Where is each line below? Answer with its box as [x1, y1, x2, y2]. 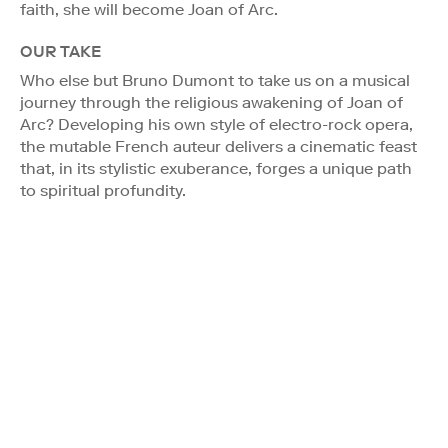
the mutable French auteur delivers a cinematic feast [20, 136, 417, 156]
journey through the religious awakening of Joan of [20, 92, 403, 112]
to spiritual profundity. [20, 180, 186, 200]
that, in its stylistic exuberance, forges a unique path [20, 158, 412, 178]
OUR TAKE [20, 41, 101, 61]
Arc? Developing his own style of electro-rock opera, [20, 114, 413, 134]
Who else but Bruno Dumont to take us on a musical [20, 70, 410, 90]
